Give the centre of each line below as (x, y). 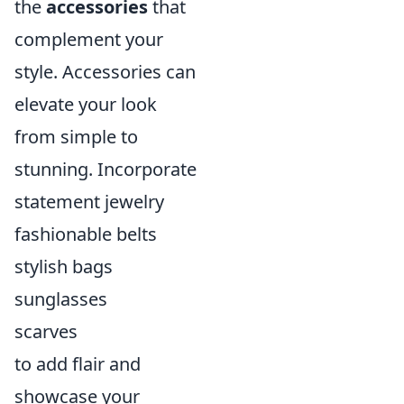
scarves (46, 331)
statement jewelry (89, 201)
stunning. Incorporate (106, 169)
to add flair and (78, 363)
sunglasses (61, 298)
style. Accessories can (105, 71)
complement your (89, 39)
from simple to (76, 136)
